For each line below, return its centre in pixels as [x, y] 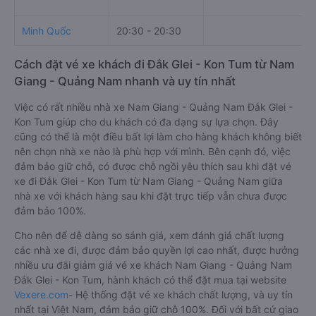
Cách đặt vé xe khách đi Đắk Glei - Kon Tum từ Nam [154, 64]
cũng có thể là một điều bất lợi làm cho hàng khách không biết [158, 136]
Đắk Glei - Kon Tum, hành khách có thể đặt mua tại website [150, 280]
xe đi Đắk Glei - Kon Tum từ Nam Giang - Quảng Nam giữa [148, 181]
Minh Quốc [47, 31]
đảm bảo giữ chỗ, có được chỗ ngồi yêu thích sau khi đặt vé [153, 166]
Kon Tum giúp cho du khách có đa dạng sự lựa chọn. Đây [146, 122]
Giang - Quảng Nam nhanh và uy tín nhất [125, 81]
